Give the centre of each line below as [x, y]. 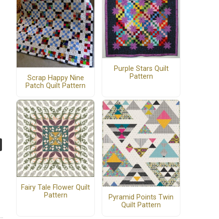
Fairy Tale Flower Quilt [55, 188]
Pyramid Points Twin [141, 197]
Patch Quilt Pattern [55, 86]
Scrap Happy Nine [55, 78]
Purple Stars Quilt [141, 68]
